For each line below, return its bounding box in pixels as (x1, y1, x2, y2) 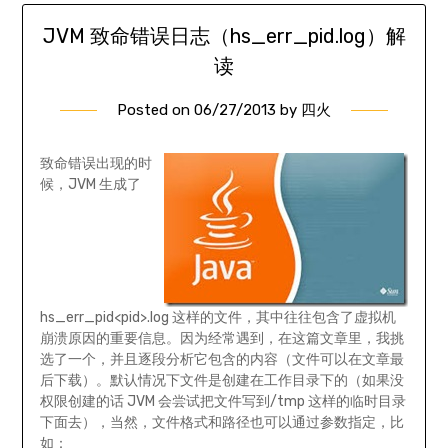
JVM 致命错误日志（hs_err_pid (42, 23, 335, 48)
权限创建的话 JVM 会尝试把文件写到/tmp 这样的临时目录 (39, 392, 406, 410)
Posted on (117, 100, 194, 119)
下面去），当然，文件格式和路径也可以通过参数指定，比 (39, 413, 404, 431)
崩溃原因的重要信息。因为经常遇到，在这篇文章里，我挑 (39, 329, 404, 347)
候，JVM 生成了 (39, 175, 141, 193)
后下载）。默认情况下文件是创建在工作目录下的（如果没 (39, 371, 404, 389)
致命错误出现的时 (39, 154, 152, 172)
